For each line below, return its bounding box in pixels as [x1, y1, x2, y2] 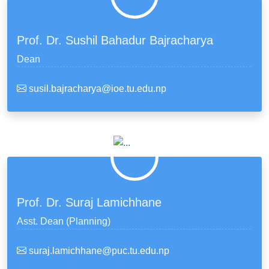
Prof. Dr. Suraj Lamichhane [17, 196, 162, 209]
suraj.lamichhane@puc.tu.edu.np [26, 246, 169, 256]
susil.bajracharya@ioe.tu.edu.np [26, 83, 166, 94]
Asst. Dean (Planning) [17, 216, 110, 226]
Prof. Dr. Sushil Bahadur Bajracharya [17, 34, 213, 47]
